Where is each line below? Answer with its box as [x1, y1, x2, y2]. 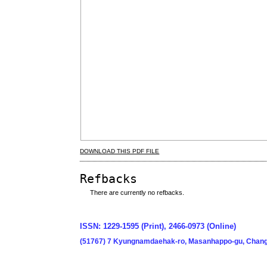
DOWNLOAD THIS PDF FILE [80, 147, 160, 154]
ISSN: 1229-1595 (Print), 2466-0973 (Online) [80, 222, 237, 231]
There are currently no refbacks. [90, 188, 185, 196]
